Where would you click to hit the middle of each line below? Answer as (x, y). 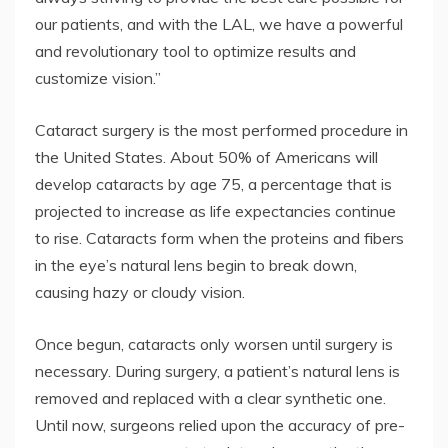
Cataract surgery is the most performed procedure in (221, 129)
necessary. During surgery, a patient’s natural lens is (217, 370)
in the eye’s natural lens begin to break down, (196, 264)
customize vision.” (98, 77)
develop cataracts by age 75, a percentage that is (213, 183)
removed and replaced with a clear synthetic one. (210, 397)
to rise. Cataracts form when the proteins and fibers (219, 237)
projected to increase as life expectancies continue (215, 210)
